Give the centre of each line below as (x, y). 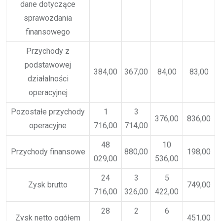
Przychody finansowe (48, 151)
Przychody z (48, 51)
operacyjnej (48, 92)
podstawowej (48, 65)
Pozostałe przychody (48, 111)
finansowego (48, 32)
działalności (48, 78)
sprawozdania (48, 18)
